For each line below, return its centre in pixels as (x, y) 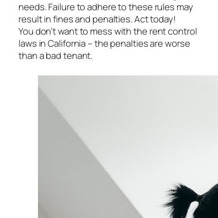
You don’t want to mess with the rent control (108, 31)
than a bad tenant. (56, 55)
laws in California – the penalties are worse (104, 43)
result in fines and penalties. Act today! (97, 19)
